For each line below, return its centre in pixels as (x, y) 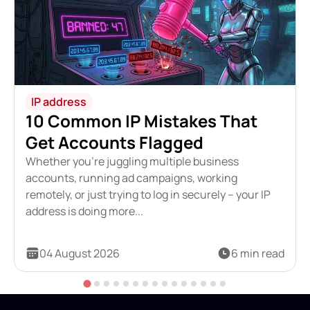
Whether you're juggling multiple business (132, 161)
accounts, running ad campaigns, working (131, 177)
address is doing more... (84, 211)
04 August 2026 (79, 253)
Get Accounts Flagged (114, 142)
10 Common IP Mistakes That (141, 120)
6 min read (258, 253)
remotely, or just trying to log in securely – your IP (148, 194)
